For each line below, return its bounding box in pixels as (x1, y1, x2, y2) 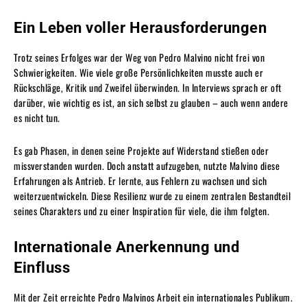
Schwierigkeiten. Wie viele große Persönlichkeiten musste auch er (14, 64, 263, 79)
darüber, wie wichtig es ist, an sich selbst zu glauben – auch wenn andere (14, 95, 288, 110)
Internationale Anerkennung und (14, 238, 239, 256)
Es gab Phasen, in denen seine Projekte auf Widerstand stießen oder (14, 143, 269, 158)
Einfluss (14, 258, 70, 276)
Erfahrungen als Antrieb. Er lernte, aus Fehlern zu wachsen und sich (14, 173, 267, 188)
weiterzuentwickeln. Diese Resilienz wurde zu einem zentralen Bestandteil (14, 188, 291, 203)
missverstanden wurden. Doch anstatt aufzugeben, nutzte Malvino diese (14, 158, 280, 173)
